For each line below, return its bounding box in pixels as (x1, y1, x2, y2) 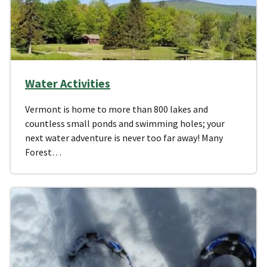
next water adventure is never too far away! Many (25, 131, 223, 144)
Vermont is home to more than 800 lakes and (25, 103, 208, 115)
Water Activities (25, 75, 110, 91)
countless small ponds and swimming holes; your (25, 117, 225, 129)
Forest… (25, 145, 61, 158)
